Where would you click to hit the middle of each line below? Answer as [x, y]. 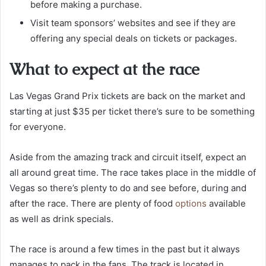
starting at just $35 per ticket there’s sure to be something [132, 111]
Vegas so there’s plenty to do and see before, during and [128, 188]
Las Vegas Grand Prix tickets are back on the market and [127, 96]
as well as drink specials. [63, 218]
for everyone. [38, 126]
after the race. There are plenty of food [92, 203]
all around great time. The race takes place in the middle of [133, 172]
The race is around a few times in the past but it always [125, 249]
